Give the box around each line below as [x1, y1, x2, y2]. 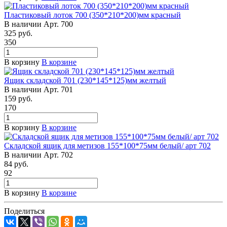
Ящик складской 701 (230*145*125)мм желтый [4, 75, 166, 85]
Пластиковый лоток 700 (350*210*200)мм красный [4, 10, 181, 19]
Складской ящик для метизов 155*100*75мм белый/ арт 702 [4, 141, 211, 150]
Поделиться [4, 206, 45, 215]
